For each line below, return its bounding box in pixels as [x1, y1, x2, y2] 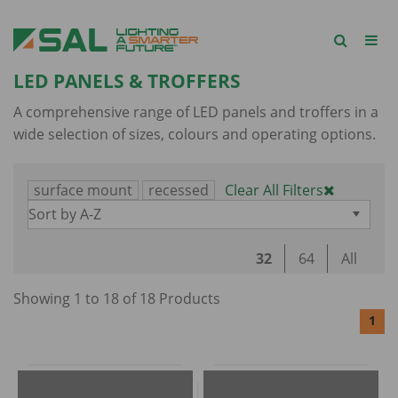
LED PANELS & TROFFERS [13, 68, 245, 94]
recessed [148, 179, 209, 200]
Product [155, 288, 213, 308]
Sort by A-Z [28, 204, 101, 225]
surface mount [34, 179, 132, 200]
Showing [13, 288, 74, 308]
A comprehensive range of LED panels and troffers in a [13, 102, 378, 123]
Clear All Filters [225, 179, 323, 200]
